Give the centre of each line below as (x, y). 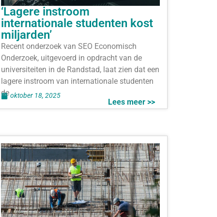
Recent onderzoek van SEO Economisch (69, 46)
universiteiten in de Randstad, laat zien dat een (80, 70)
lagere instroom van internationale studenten (77, 81)
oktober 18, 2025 (35, 96)
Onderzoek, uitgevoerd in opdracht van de (71, 58)
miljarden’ (26, 35)
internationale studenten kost (77, 23)
